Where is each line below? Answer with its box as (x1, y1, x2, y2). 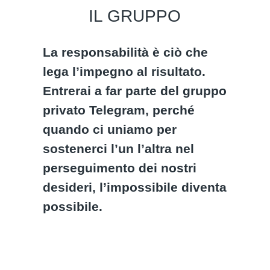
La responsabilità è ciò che (43, 45, 209, 59)
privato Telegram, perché (43, 103, 195, 117)
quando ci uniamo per (43, 122, 177, 136)
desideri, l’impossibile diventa (43, 180, 227, 194)
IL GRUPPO (89, 7, 181, 25)
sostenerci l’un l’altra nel (43, 142, 195, 155)
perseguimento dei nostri (43, 161, 197, 175)
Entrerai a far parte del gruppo (43, 84, 227, 98)
